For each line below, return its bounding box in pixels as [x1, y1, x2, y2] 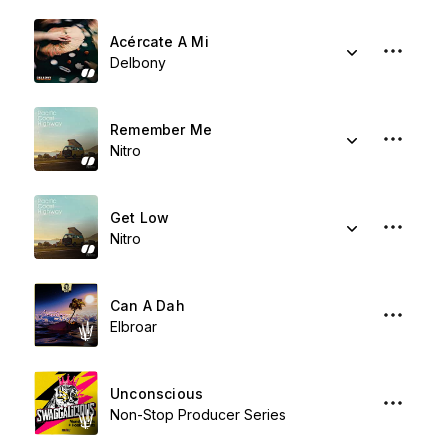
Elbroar [110, 318, 157, 335]
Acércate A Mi [110, 33, 209, 50]
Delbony [110, 54, 166, 71]
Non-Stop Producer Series [110, 406, 286, 423]
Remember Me [110, 121, 213, 138]
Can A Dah [110, 297, 185, 314]
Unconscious [110, 385, 204, 402]
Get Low [110, 209, 170, 226]
